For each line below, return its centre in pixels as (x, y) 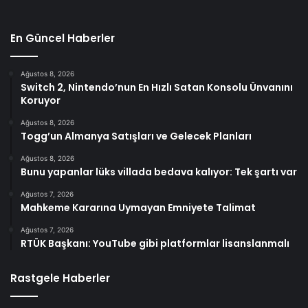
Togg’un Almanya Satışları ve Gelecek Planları (136, 136)
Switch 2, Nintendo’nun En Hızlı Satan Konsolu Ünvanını (157, 88)
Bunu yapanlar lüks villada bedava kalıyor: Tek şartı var (159, 172)
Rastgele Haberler (60, 278)
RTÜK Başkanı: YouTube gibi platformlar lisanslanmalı (155, 244)
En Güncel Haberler (63, 38)
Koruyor (41, 101)
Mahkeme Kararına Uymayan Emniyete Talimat (138, 208)
